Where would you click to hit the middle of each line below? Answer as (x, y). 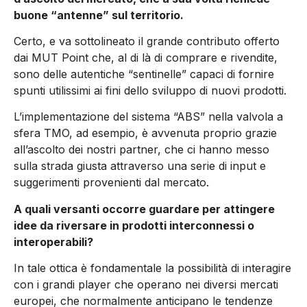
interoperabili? (53, 242)
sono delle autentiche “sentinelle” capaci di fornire (144, 74)
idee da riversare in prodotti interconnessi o (134, 225)
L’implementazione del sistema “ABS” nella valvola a (148, 117)
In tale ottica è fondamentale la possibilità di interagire (152, 268)
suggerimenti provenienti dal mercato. (111, 183)
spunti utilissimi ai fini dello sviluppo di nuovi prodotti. (150, 90)
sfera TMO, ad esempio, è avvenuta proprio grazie (145, 133)
